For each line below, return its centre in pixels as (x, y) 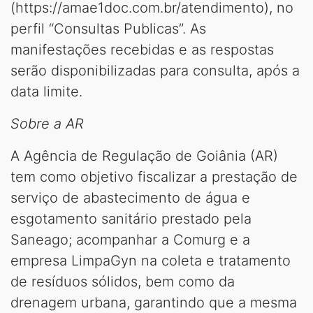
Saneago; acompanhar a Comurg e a (130, 240)
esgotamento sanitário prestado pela (131, 219)
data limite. (46, 92)
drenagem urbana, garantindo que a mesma (154, 303)
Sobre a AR (47, 124)
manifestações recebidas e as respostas (142, 50)
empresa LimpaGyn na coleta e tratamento (151, 261)
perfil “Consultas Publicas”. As (108, 29)
